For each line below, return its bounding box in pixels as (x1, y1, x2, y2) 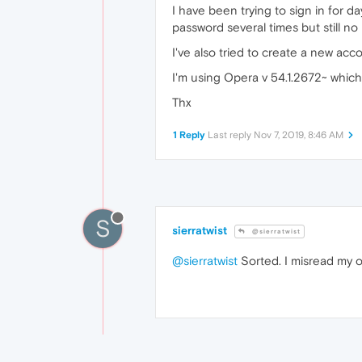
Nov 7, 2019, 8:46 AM (254, 129, 343, 141)
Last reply (208, 129, 254, 141)
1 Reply (173, 129, 205, 141)
